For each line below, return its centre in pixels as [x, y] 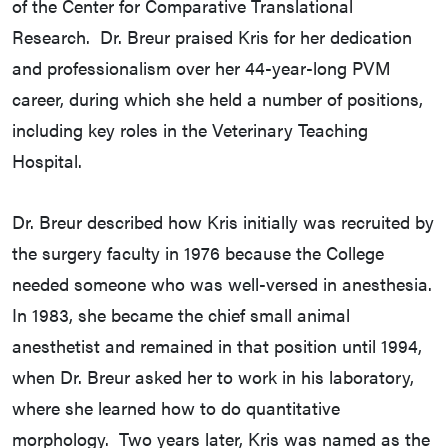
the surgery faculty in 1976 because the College [198, 253]
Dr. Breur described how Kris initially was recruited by [223, 222]
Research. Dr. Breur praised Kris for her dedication [212, 37]
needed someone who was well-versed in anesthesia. [222, 284]
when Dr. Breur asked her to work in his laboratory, [213, 377]
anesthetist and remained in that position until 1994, [217, 346]
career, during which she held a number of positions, [217, 99]
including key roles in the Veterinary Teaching [190, 130]
